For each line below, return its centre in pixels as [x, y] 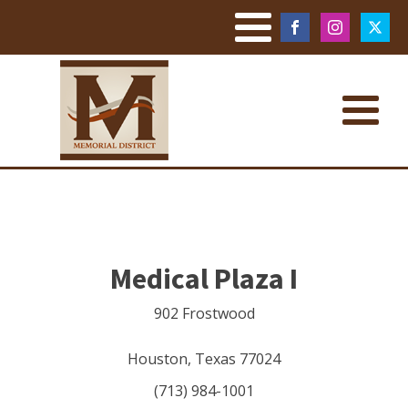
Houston [158, 359]
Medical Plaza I [204, 279]
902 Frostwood [204, 313]
